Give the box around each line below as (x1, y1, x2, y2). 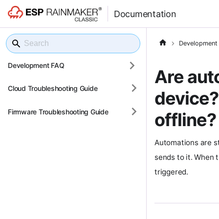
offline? (154, 109, 216, 131)
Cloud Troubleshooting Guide (8, 84, 98, 92)
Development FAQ (8, 61, 65, 69)
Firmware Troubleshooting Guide (8, 107, 109, 116)
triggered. (154, 167, 188, 176)
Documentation (113, 8, 176, 19)
